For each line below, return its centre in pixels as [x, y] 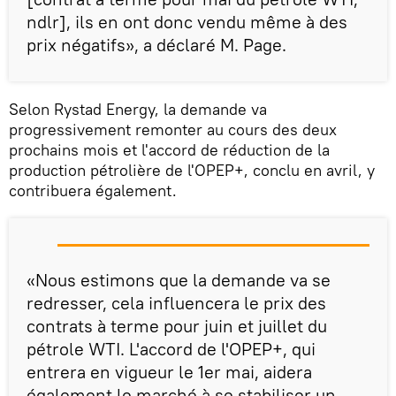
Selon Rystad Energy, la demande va [138, 109]
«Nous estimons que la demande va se [179, 279]
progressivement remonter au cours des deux [173, 129]
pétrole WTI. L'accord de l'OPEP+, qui [171, 348]
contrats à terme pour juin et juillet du [177, 325]
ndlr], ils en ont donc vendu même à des [187, 21]
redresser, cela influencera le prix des [176, 302]
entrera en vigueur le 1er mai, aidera [169, 371]
